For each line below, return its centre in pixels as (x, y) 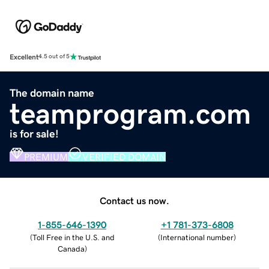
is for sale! (34, 134)
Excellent (24, 57)
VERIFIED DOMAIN (124, 156)
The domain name (52, 93)
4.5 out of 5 (54, 57)
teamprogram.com (130, 113)
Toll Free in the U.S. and (73, 237)
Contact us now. (134, 200)
